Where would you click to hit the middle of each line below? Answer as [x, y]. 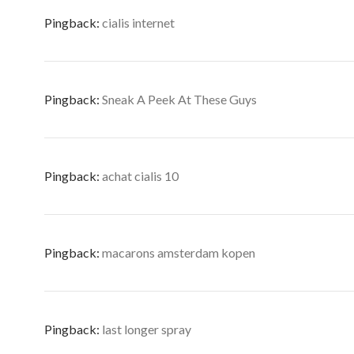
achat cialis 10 [140, 176]
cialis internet [138, 23]
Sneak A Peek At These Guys [179, 99]
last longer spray [147, 329]
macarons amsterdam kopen [179, 252]
